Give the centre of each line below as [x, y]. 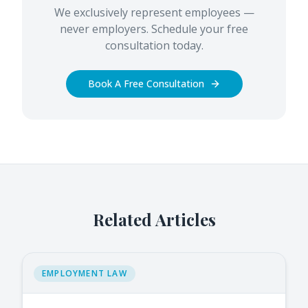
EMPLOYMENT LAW [85, 274]
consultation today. [154, 46]
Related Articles [154, 220]
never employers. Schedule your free [154, 29]
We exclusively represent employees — [154, 13]
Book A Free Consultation [146, 84]
